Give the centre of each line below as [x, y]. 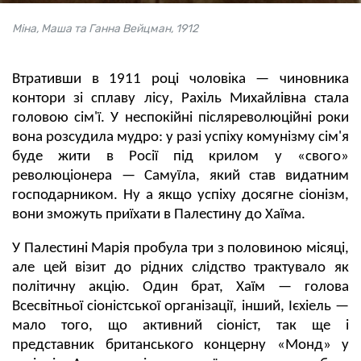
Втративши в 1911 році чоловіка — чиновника [180, 79]
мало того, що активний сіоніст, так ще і [180, 326]
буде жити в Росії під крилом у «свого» [180, 156]
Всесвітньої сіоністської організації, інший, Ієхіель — [180, 306]
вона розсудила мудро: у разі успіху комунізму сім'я [180, 137]
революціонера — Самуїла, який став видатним [180, 176]
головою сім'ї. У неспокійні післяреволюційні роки [180, 118]
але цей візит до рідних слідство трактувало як [180, 268]
